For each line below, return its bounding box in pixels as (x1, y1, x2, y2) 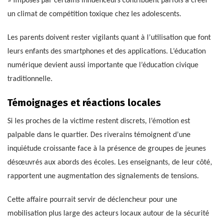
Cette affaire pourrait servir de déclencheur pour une (7, 196, 177, 204)
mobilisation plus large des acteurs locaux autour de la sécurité (7, 210, 209, 218)
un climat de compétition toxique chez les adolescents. (7, 10, 181, 19)
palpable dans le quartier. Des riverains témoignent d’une (7, 131, 191, 139)
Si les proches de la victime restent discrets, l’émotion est (7, 117, 190, 126)
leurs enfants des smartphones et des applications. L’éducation (7, 48, 206, 56)
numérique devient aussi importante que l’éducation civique (7, 61, 198, 70)
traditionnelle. (7, 75, 53, 83)
